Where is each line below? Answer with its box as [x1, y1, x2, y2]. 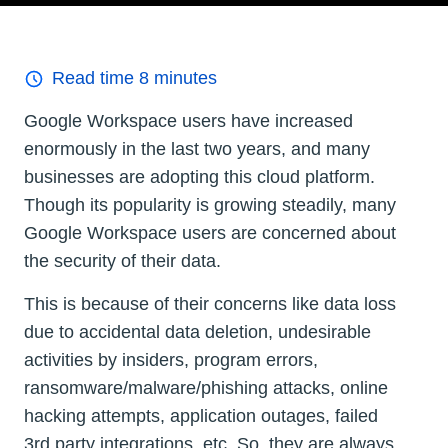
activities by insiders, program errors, [24, 350, 318, 371]
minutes [149, 68, 217, 89]
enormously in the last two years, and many [24, 139, 370, 160]
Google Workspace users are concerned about [24, 223, 396, 244]
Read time [52, 68, 139, 89]
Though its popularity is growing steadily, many [24, 195, 396, 216]
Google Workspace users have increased [24, 111, 353, 132]
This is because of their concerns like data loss [24, 294, 396, 315]
